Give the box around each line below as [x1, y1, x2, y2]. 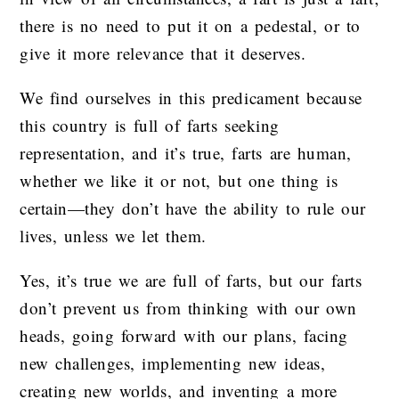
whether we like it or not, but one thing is [20, 168, 338, 191]
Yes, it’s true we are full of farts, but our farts [20, 268, 362, 291]
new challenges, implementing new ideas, [20, 351, 326, 374]
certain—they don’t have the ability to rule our [20, 196, 366, 219]
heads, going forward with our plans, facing [20, 323, 348, 346]
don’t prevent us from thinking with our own [20, 296, 357, 319]
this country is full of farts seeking [20, 113, 280, 136]
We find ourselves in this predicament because [20, 85, 362, 109]
